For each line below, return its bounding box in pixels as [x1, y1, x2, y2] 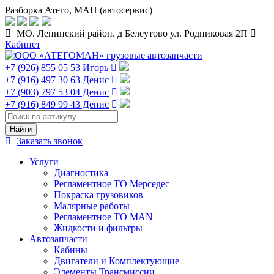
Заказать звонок [17, 136, 83, 146]
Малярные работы [54, 201, 130, 211]
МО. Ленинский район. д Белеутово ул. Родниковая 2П [14, 28, 248, 39]
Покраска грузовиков [54, 190, 143, 200]
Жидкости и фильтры [54, 223, 143, 233]
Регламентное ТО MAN [54, 212, 153, 222]
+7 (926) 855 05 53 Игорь [5, 62, 108, 73]
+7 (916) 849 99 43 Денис [5, 99, 109, 109]
